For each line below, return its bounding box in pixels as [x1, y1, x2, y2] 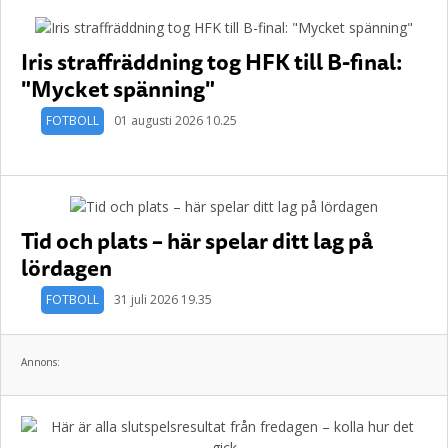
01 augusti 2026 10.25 [114, 112, 237, 129]
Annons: [21, 355, 60, 369]
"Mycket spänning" [21, 71, 215, 106]
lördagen [21, 250, 112, 285]
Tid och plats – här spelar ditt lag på [21, 223, 373, 258]
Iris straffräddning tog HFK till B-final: [21, 44, 402, 79]
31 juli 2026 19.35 [114, 291, 212, 308]
